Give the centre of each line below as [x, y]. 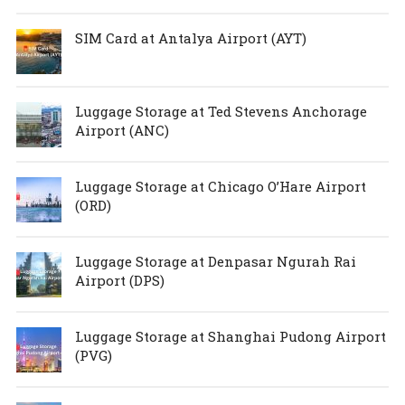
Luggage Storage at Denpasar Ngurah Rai [215, 261]
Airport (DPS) [119, 280]
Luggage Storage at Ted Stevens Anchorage [221, 111]
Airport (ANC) [122, 130]
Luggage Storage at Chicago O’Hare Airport [220, 186]
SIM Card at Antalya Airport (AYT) [190, 38]
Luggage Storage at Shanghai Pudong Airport [230, 336]
